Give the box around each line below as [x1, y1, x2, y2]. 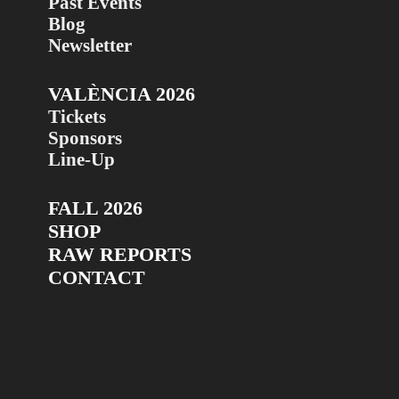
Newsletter [47, 35, 132, 56]
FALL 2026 [47, 197, 142, 220]
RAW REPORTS [47, 243, 191, 266]
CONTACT [47, 266, 145, 289]
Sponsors [47, 127, 122, 149]
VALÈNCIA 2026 [47, 83, 195, 106]
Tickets [47, 106, 106, 127]
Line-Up [47, 149, 115, 170]
